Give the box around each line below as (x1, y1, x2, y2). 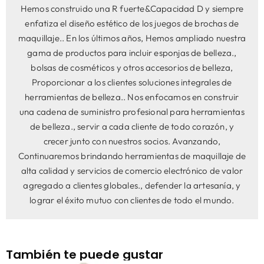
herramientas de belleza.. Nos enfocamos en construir (25, 91, 239, 103)
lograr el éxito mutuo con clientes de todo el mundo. (29, 194, 235, 206)
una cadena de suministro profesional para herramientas (19, 105, 245, 117)
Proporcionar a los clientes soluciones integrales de (32, 76, 232, 88)
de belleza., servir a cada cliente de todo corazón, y (29, 120, 235, 132)
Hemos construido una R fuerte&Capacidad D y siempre (20, 2, 244, 14)
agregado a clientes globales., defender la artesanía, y (23, 179, 241, 191)
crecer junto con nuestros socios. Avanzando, (43, 135, 221, 147)
